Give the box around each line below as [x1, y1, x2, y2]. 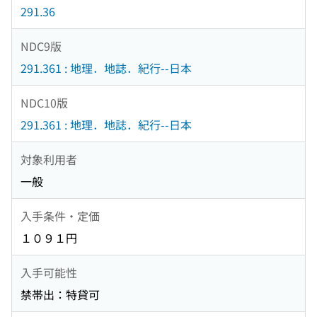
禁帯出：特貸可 [21, 286, 100, 304]
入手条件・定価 [21, 207, 100, 224]
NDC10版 [21, 93, 68, 111]
